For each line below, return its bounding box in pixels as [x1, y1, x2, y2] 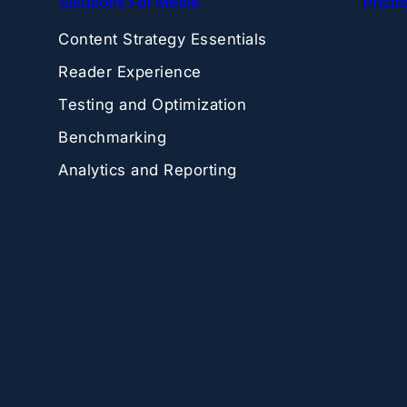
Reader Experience [58, 62, 202, 81]
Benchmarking [58, 127, 166, 146]
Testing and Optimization [58, 94, 246, 114]
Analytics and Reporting [58, 160, 237, 179]
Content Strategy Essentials [58, 29, 267, 48]
